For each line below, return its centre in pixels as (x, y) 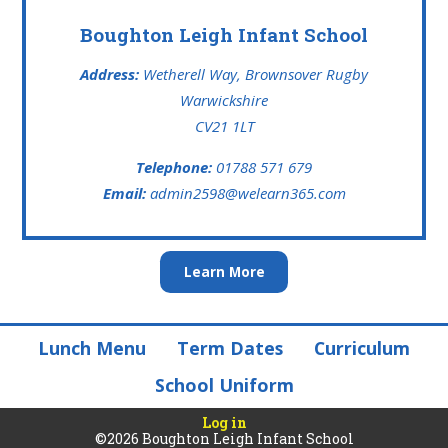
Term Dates (230, 348)
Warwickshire (224, 100)
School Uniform (224, 385)
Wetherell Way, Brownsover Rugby (253, 74)
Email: (126, 193)
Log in (224, 422)
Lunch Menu (91, 348)
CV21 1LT (224, 126)
